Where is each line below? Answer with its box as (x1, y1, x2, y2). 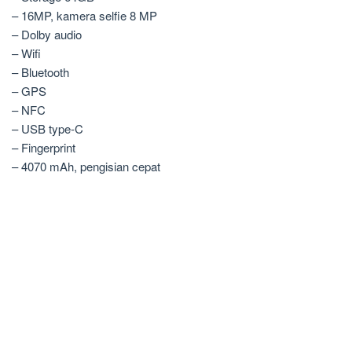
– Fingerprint (12, 139, 75, 156)
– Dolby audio (12, 26, 82, 43)
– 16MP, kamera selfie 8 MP (12, 7, 157, 24)
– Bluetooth (12, 64, 69, 81)
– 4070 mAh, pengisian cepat (12, 158, 160, 175)
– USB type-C (12, 120, 83, 137)
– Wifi (12, 45, 41, 62)
